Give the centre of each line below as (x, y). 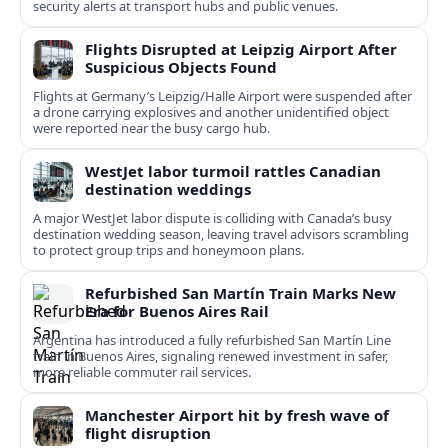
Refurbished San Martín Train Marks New (240, 293)
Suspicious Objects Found (181, 67)
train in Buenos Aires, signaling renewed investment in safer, (210, 356)
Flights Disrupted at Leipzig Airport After (241, 49)
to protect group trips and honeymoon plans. (168, 250)
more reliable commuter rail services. (142, 372)
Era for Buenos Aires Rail (177, 311)
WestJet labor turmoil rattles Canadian (233, 171)
